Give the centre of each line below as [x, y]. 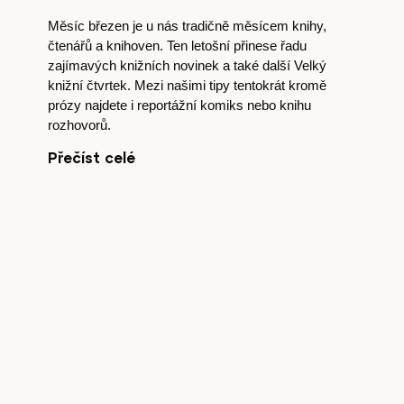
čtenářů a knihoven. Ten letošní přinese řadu [177, 46]
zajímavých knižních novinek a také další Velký [187, 65]
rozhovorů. [79, 125]
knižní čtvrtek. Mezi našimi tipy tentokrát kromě [187, 85]
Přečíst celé [91, 157]
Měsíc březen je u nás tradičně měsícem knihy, [187, 26]
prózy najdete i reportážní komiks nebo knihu [179, 105]
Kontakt [262, 168]
